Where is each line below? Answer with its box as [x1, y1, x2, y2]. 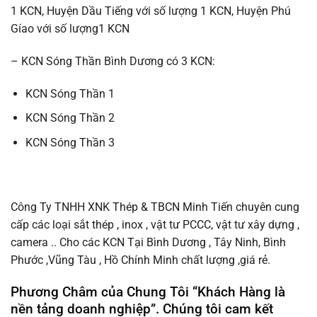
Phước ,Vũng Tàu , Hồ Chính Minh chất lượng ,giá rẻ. [11, 253, 270, 267]
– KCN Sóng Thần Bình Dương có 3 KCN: [11, 54, 215, 68]
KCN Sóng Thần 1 [25, 86, 115, 100]
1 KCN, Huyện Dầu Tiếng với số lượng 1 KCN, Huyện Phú [11, 4, 291, 18]
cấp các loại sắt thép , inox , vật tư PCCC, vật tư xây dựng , [11, 218, 299, 232]
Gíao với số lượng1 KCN [11, 22, 129, 36]
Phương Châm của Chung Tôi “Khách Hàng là [11, 284, 285, 301]
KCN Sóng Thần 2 [25, 111, 115, 125]
